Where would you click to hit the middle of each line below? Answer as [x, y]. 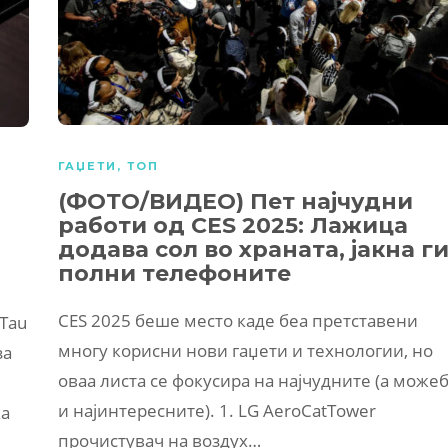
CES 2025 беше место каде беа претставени [238, 320]
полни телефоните [174, 273]
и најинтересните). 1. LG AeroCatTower [217, 410]
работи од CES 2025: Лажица [233, 225]
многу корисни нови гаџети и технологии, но [245, 350]
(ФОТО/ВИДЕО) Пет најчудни [235, 201]
